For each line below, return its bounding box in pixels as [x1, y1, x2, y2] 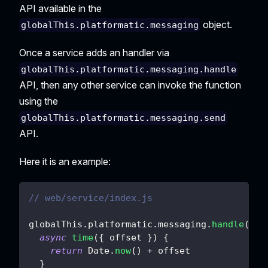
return [50, 245, 83, 257]
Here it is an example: [19, 156, 111, 168]
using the [19, 95, 58, 108]
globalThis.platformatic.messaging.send [21, 112, 226, 124]
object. [200, 18, 233, 31]
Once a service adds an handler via [19, 46, 169, 59]
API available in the [19, 2, 102, 14]
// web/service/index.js [29, 193, 153, 204]
